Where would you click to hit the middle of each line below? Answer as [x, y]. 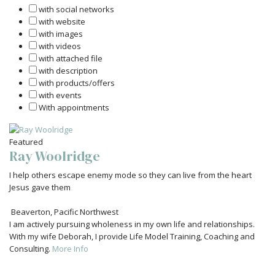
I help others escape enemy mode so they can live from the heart [130, 175]
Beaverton [31, 212]
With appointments [74, 107]
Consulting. [31, 249]
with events [60, 95]
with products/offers [77, 83]
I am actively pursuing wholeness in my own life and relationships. [132, 224]
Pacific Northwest [86, 212]
